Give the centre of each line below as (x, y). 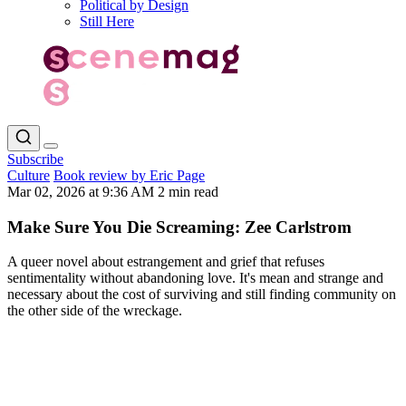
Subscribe (35, 159)
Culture (29, 175)
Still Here (107, 21)
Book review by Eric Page (129, 175)
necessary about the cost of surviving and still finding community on (202, 295)
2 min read (188, 191)
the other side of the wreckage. (95, 311)
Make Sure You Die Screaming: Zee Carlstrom (179, 227)
